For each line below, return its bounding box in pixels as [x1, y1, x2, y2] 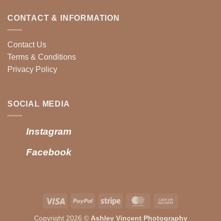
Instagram [26, 126, 72, 137]
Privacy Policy [7, 65, 57, 74]
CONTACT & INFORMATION [7, 13, 120, 22]
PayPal [92, 196, 114, 204]
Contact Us [7, 40, 46, 49]
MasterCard [147, 196, 184, 204]
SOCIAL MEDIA [7, 99, 70, 108]
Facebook [26, 147, 72, 157]
